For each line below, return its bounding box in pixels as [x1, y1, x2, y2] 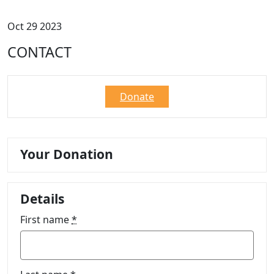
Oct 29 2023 [7, 20, 62, 34]
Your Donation [20, 146, 113, 163]
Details [20, 190, 64, 208]
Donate [120, 90, 154, 104]
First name [20, 213, 72, 227]
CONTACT [7, 42, 72, 62]
